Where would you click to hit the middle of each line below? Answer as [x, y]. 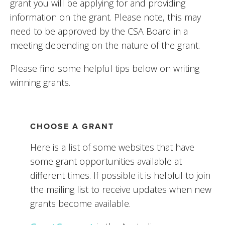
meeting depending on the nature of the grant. [106, 45]
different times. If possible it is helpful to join [120, 176]
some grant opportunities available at [106, 161]
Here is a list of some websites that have [112, 147]
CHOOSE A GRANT [72, 127]
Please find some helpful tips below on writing [105, 69]
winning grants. [40, 83]
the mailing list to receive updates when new [121, 190]
